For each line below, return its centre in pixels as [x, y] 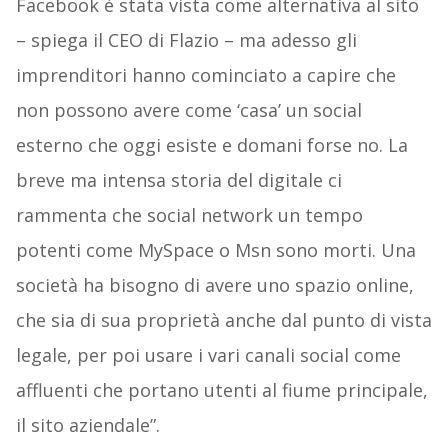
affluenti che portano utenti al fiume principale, [221, 390]
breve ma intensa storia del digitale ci [178, 180]
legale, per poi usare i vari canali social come [208, 355]
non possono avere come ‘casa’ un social [188, 110]
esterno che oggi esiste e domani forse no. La [211, 145]
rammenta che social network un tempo [189, 215]
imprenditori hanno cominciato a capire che [205, 75]
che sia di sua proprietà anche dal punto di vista [223, 320]
